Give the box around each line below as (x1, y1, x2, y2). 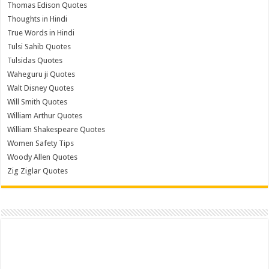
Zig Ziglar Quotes (7, 166, 68, 175)
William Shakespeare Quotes (7, 124, 106, 134)
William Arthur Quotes (7, 110, 83, 120)
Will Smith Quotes (7, 97, 68, 106)
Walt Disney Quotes (7, 83, 74, 92)
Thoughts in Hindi (7, 14, 68, 23)
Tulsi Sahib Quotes (7, 41, 71, 51)
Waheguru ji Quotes (7, 69, 76, 79)
